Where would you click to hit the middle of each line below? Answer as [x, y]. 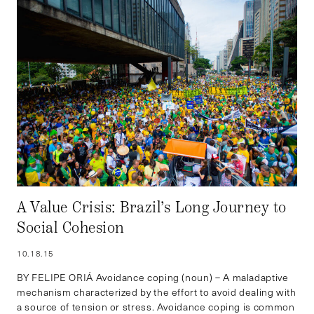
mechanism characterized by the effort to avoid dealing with [157, 292]
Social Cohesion [71, 227]
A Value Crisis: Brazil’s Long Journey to [152, 207]
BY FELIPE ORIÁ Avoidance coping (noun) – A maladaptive [153, 277]
